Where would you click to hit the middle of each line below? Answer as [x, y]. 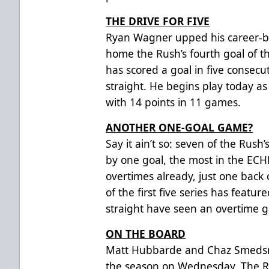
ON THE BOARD [146, 233]
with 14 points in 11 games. [174, 102]
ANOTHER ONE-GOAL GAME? [180, 127]
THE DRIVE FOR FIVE [158, 21]
